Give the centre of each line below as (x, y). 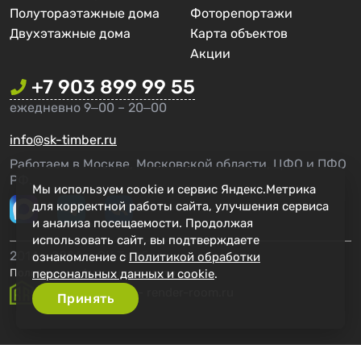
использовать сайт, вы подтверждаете (146, 240)
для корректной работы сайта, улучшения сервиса (180, 206)
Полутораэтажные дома (85, 14)
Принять (85, 299)
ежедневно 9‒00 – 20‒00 (88, 108)
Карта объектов (239, 34)
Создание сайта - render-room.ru (138, 292)
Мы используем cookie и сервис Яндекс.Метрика (174, 189)
